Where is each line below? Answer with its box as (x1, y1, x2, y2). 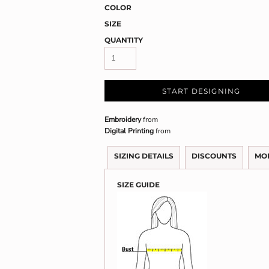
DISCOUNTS (192, 151, 237, 160)
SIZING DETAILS (114, 151, 174, 160)
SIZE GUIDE (117, 180, 160, 189)
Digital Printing (104, 126, 154, 136)
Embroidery (104, 115, 141, 124)
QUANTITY (104, 35, 143, 44)
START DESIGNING (162, 86, 241, 96)
